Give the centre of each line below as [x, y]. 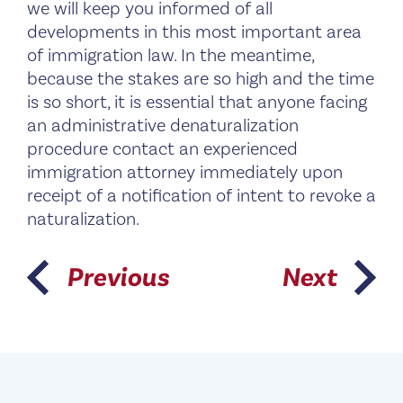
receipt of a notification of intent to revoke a [201, 196]
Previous [118, 277]
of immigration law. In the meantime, [170, 55]
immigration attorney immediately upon [185, 172]
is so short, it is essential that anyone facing [197, 102]
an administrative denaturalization [163, 125]
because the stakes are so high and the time [201, 79]
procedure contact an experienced [162, 149]
